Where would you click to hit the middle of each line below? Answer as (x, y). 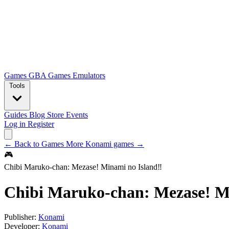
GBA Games (51, 76)
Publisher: (20, 217)
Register (41, 124)
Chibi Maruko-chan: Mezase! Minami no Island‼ (83, 167)
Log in (16, 124)
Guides (17, 115)
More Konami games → (105, 144)
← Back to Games (35, 144)
